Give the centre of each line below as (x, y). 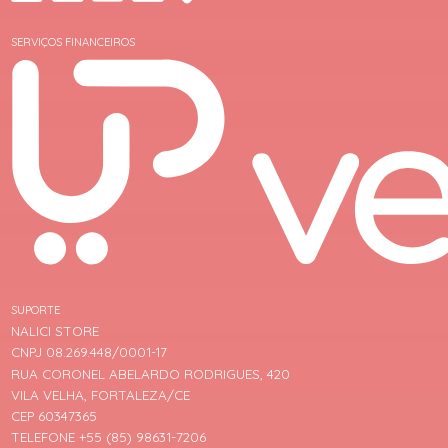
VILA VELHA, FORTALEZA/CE (101, 394)
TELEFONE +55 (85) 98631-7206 (109, 436)
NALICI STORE (55, 331)
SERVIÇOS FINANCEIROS (73, 42)
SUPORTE (36, 310)
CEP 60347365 (54, 415)
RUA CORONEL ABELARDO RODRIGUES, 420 (151, 373)
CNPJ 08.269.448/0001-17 (89, 352)
